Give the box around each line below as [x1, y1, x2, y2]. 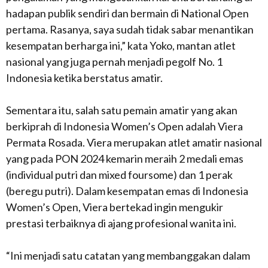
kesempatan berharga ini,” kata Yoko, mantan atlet [6, 39, 236, 52]
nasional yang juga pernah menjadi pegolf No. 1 [6, 55, 223, 68]
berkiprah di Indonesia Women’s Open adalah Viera [6, 120, 243, 133]
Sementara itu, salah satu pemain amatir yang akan [6, 103, 237, 117]
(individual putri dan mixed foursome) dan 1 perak [6, 168, 233, 181]
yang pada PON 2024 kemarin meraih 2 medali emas [6, 152, 243, 165]
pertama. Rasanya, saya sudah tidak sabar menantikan [6, 23, 254, 36]
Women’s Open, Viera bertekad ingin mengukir [6, 200, 223, 214]
